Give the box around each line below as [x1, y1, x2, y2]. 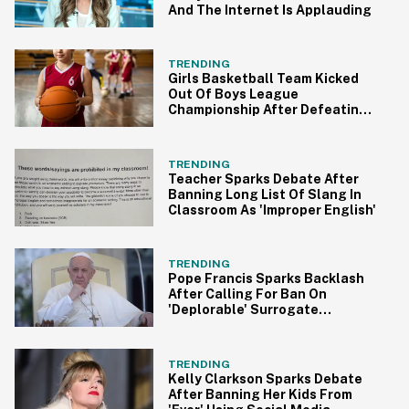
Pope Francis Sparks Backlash [168, 271, 364, 287]
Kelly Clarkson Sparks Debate [168, 371, 362, 386]
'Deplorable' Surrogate [168, 302, 319, 318]
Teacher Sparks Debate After [168, 171, 359, 186]
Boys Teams [168, 118, 246, 133]
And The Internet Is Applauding [168, 2, 372, 17]
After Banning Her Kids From [168, 386, 352, 402]
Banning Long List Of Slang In [168, 186, 362, 202]
